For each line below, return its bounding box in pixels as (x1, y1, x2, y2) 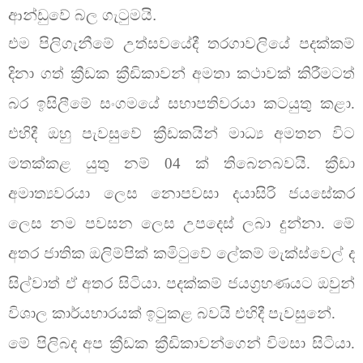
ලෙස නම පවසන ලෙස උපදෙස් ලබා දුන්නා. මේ (8, 214, 355, 232)
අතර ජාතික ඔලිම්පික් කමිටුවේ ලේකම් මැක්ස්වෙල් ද (8, 244, 355, 262)
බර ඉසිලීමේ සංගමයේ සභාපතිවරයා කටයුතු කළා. (8, 94, 355, 112)
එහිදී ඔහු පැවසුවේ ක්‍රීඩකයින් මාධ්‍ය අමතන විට (8, 124, 355, 142)
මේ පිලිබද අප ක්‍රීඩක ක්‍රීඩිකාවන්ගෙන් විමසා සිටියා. (8, 334, 355, 352)
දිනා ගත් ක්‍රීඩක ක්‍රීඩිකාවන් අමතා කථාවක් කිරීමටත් (8, 64, 355, 82)
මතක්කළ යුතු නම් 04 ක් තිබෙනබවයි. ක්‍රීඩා (8, 154, 355, 172)
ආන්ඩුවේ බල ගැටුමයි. (8, 6, 156, 23)
